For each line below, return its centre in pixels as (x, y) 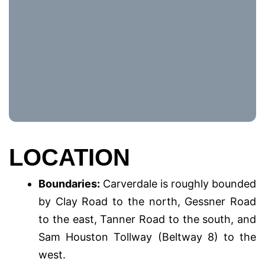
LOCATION (70, 157)
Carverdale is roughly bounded (178, 183)
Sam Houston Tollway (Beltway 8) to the (147, 237)
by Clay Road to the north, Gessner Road (147, 201)
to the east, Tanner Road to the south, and (147, 219)
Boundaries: (69, 183)
